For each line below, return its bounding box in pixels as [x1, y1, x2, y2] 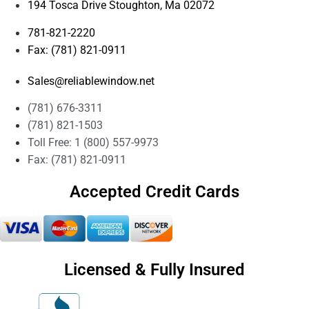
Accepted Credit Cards [70, 182, 239, 202]
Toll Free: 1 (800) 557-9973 [28, 136, 159, 150]
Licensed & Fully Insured [64, 259, 245, 279]
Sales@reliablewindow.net [28, 74, 154, 88]
